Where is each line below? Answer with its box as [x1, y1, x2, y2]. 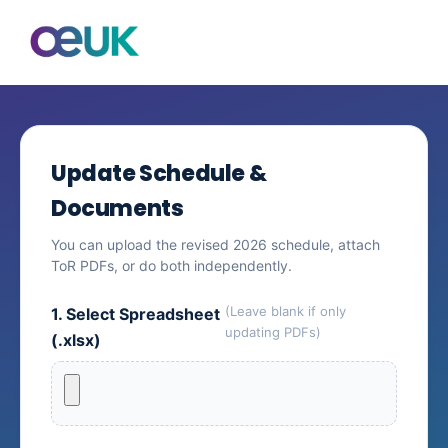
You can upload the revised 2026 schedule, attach [51, 235, 380, 253]
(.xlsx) [51, 329, 101, 350]
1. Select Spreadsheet [51, 303, 220, 324]
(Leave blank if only [224, 302, 346, 319]
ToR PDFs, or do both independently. [51, 256, 292, 274]
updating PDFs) [224, 323, 321, 340]
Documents [51, 192, 184, 224]
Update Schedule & [51, 157, 267, 189]
